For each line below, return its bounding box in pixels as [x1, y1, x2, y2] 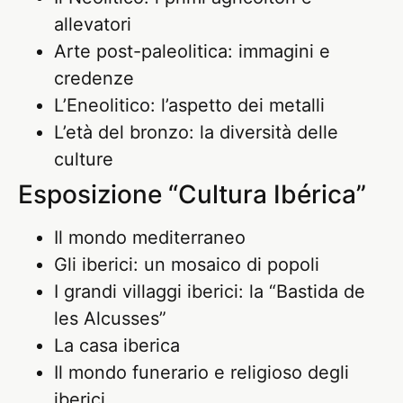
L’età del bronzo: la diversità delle [54, 121, 338, 143]
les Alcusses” [54, 307, 166, 329]
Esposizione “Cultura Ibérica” [18, 178, 366, 210]
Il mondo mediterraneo [54, 226, 246, 248]
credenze [54, 67, 134, 89]
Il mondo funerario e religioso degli [54, 361, 349, 383]
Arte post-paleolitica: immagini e [54, 40, 330, 62]
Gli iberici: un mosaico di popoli [54, 253, 319, 275]
